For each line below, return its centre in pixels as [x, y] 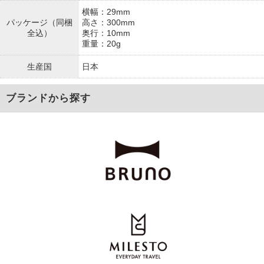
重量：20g [101, 44]
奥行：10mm [106, 33]
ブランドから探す [48, 98]
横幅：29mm [106, 12]
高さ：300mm [108, 22]
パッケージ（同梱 [39, 22]
